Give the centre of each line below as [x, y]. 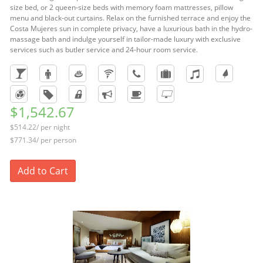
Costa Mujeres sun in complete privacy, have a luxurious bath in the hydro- [131, 28]
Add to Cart [43, 171]
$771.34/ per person [43, 140]
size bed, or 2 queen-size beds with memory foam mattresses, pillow [122, 7]
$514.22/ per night [40, 127]
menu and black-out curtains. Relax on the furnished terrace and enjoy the [130, 18]
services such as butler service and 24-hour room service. [104, 50]
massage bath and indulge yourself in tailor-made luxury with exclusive [125, 39]
